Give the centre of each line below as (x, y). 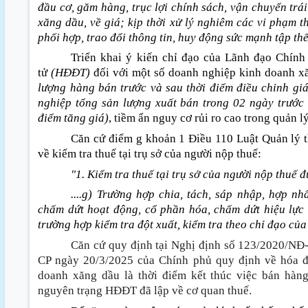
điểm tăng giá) (74, 118)
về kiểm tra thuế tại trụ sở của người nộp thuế (148, 154)
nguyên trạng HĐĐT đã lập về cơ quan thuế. (146, 291)
